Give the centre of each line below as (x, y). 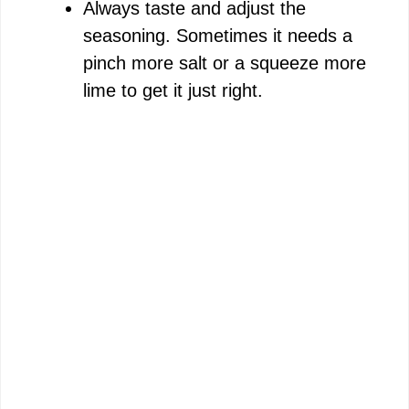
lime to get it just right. (173, 90)
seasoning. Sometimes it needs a (218, 35)
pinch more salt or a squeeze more (225, 63)
